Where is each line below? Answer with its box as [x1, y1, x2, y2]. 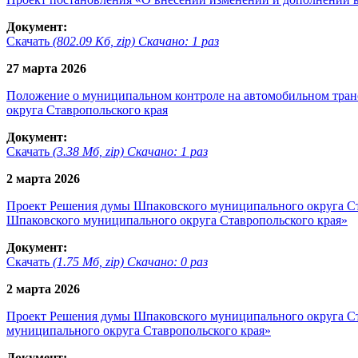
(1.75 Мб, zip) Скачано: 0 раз [53, 254, 208, 268]
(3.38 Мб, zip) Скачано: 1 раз [53, 144, 208, 158]
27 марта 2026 [6, 61, 86, 75]
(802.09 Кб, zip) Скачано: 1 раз [53, 34, 219, 48]
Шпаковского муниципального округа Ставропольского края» [6, 213, 348, 227]
